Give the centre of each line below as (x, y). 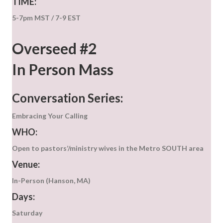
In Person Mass (63, 69)
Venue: (26, 165)
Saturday (27, 213)
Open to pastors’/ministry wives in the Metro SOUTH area (108, 148)
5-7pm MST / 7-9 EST (46, 18)
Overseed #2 (54, 49)
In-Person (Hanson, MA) (51, 181)
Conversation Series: (67, 98)
